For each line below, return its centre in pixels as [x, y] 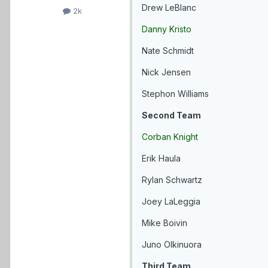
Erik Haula [161, 159]
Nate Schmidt [168, 51]
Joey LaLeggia [171, 202]
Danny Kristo [167, 29]
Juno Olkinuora [172, 245]
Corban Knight [170, 137]
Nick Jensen [166, 72]
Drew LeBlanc [169, 8]
